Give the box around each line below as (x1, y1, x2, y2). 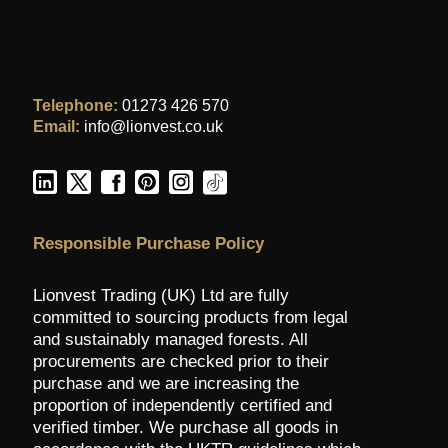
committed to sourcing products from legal (33, 307, 348, 327)
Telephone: (33, 96, 118, 114)
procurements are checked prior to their (33, 351, 329, 371)
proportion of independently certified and (33, 395, 332, 415)
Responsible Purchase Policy (33, 233, 264, 253)
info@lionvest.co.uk (80, 117, 223, 135)
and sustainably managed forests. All (33, 329, 308, 349)
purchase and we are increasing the (33, 373, 299, 393)
